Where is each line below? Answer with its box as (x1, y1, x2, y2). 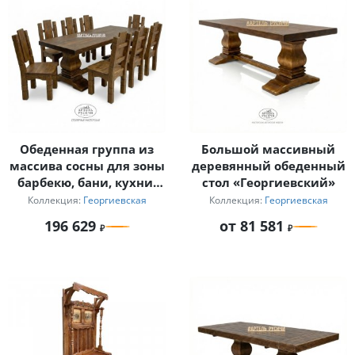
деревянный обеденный (191, 158, 345, 174)
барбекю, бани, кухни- (17, 175, 157, 190)
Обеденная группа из (20, 142, 154, 157)
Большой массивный (201, 142, 335, 157)
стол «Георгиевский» (201, 175, 335, 190)
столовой (58, 192, 116, 207)
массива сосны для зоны (9, 158, 165, 174)
